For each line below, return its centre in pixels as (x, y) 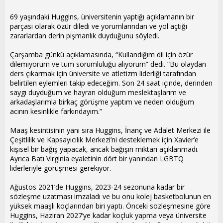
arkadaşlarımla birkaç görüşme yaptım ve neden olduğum (102, 102)
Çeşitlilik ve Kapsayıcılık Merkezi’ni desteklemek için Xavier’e (104, 140)
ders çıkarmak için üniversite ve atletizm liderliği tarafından (103, 73)
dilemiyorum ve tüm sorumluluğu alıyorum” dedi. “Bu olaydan (108, 64)
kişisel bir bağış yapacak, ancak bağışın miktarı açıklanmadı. (104, 149)
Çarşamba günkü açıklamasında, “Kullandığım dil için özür (101, 55)
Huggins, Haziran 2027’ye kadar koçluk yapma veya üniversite (108, 215)
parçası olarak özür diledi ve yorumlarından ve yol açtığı (99, 26)
